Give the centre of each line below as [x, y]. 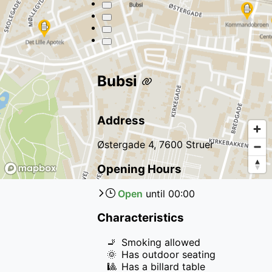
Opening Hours [139, 169]
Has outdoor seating [168, 255]
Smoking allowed [161, 243]
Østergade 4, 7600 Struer [155, 145]
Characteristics [141, 218]
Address [121, 120]
